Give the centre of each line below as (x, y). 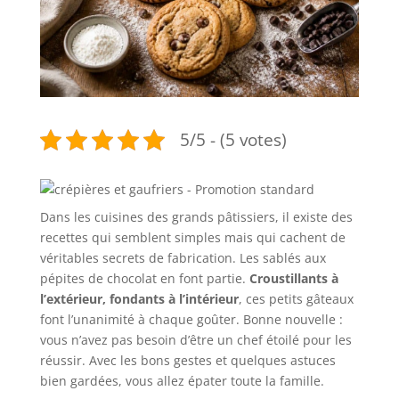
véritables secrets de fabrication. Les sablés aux (183, 257)
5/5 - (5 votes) (233, 140)
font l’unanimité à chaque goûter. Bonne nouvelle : (191, 319)
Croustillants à (293, 278)
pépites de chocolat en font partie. (144, 278)
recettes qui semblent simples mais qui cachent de (192, 237)
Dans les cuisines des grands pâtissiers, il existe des (196, 216)
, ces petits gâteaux (296, 298)
